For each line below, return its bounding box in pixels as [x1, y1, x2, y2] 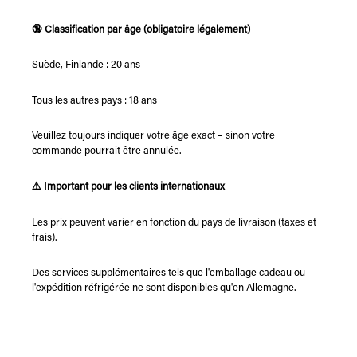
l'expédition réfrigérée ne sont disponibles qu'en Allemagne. [32, 283, 296, 294]
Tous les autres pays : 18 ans [32, 95, 157, 106]
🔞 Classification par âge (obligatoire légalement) [32, 24, 250, 35]
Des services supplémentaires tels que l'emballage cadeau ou [32, 268, 305, 279]
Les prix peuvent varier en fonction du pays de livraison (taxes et [32, 217, 316, 228]
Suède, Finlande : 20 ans [32, 60, 140, 71]
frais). [32, 232, 57, 243]
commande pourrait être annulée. [32, 146, 182, 157]
